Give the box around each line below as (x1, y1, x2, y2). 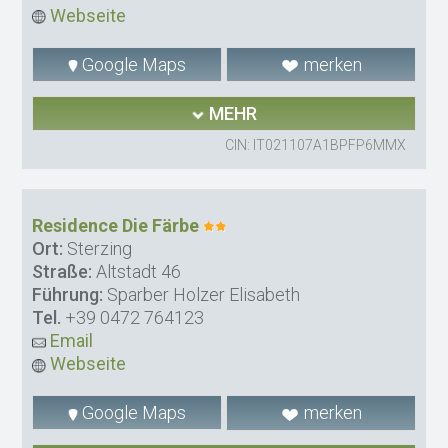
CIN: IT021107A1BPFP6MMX (224, 137, 406, 154)
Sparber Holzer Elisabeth (103, 284, 301, 306)
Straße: (32, 261, 93, 283)
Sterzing (63, 238, 133, 260)
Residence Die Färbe (32, 215, 200, 237)
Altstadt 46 (92, 261, 182, 283)
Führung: (32, 284, 104, 306)
